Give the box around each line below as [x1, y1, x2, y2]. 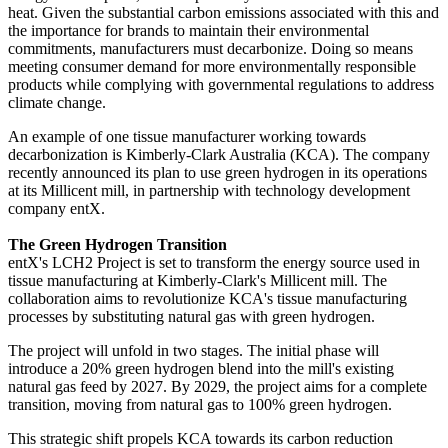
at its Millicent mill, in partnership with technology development [8, 181, 410, 199]
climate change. [8, 93, 106, 111]
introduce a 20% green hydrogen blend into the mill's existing [8, 359, 394, 377]
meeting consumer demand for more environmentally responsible [8, 57, 416, 75]
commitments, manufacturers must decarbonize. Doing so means [8, 39, 413, 57]
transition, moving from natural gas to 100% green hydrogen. [8, 395, 392, 413]
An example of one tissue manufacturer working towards [8, 127, 366, 145]
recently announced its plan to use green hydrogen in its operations [8, 163, 427, 181]
